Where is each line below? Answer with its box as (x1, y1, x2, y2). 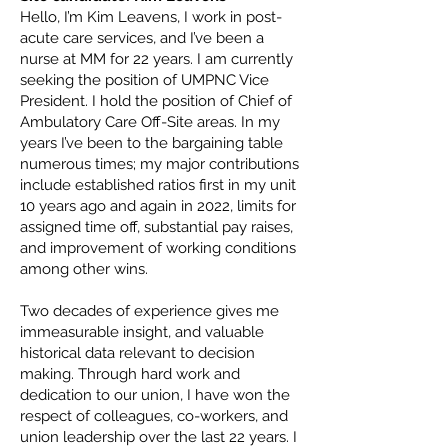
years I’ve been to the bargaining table (20, 134, 283, 152)
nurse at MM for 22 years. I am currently (20, 50, 293, 68)
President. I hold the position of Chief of (20, 92, 292, 110)
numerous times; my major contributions (20, 155, 299, 173)
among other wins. (20, 260, 148, 278)
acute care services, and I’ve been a (20, 29, 264, 47)
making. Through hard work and (20, 365, 240, 383)
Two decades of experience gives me (20, 302, 279, 320)
